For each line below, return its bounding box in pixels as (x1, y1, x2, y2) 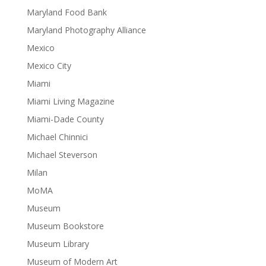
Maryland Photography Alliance (26, 24, 146, 36)
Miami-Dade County (26, 113, 104, 125)
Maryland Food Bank (26, 6, 107, 18)
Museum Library (26, 237, 89, 249)
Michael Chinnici (26, 131, 88, 142)
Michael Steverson (26, 148, 97, 160)
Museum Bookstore (26, 220, 104, 232)
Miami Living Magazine (26, 95, 115, 107)
